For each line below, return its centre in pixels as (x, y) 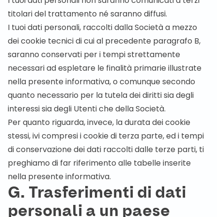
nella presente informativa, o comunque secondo (101, 82)
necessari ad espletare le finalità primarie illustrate (105, 68)
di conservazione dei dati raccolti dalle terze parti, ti (106, 149)
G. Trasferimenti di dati (97, 193)
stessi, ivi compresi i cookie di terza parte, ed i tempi (106, 136)
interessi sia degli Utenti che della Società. (87, 109)
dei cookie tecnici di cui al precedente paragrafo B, (104, 41)
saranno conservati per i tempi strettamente (94, 54)
